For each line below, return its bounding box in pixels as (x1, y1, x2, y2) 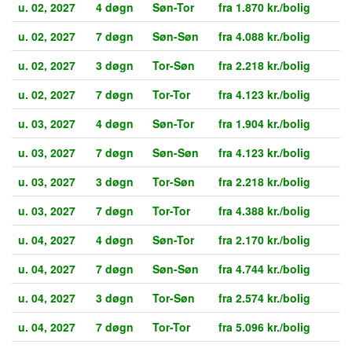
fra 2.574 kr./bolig (218, 289, 310, 306)
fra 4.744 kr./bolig (218, 260, 310, 277)
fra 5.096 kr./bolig (218, 318, 310, 335)
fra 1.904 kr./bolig (218, 115, 310, 131)
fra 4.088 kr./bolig (218, 27, 310, 44)
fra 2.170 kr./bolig (218, 231, 310, 247)
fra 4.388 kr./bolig (218, 202, 310, 218)
